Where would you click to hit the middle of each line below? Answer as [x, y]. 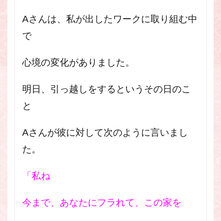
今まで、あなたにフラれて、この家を [102, 203]
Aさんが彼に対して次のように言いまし [105, 132]
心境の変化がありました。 [78, 62]
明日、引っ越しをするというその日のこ [107, 89]
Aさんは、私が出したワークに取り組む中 [110, 19]
